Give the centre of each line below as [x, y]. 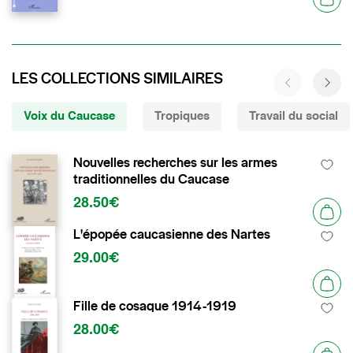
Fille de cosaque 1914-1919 [155, 306]
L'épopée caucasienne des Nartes [172, 234]
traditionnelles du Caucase [151, 179]
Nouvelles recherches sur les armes [175, 162]
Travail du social [294, 116]
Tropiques [182, 116]
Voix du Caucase [69, 116]
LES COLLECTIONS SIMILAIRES [117, 78]
